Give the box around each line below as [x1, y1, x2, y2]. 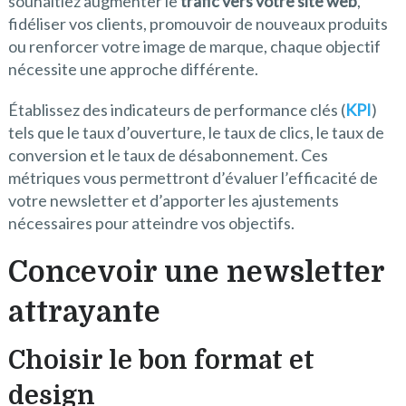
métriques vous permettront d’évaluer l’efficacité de [7, 168, 378, 188]
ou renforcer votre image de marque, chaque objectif [7, 36, 381, 57]
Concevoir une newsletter [7, 256, 384, 290]
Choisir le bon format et [7, 346, 314, 376]
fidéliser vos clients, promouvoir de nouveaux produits [7, 14, 388, 34]
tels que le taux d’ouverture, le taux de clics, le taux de [7, 122, 384, 143]
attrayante [7, 295, 160, 330]
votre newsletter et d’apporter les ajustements [7, 190, 339, 211]
